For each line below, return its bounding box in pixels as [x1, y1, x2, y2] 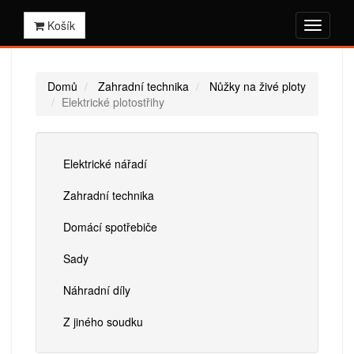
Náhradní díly [63, 281, 130, 298]
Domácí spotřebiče [63, 218, 157, 235]
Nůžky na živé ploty [209, 77, 306, 94]
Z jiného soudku [63, 313, 143, 330]
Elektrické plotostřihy [62, 93, 164, 110]
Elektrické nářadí [63, 155, 147, 171]
